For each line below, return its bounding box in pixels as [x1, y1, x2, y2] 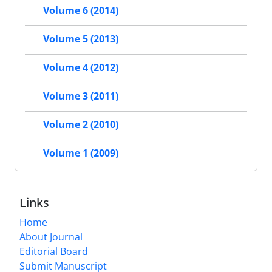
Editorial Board [19, 245, 88, 258]
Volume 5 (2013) [43, 32, 118, 46]
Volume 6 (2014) [43, 4, 118, 18]
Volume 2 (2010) [43, 118, 118, 132]
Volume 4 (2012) [43, 61, 118, 75]
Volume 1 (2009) [43, 146, 118, 160]
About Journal [19, 230, 83, 243]
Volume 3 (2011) [43, 89, 118, 103]
